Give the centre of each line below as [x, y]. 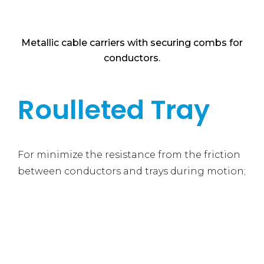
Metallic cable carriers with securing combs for [132, 43]
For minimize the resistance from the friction [129, 155]
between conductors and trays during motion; [132, 171]
